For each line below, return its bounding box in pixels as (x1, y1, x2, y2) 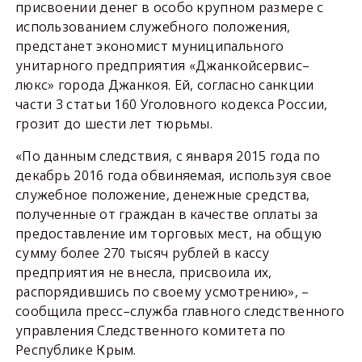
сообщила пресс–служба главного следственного (15, 302, 345, 320)
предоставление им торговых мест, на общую (15, 225, 322, 242)
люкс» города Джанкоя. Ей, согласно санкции (15, 76, 314, 94)
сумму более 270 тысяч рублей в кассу (15, 244, 270, 262)
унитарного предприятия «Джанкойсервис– (15, 57, 310, 74)
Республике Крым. (15, 341, 137, 359)
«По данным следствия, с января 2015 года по (15, 147, 320, 165)
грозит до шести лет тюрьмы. (15, 115, 213, 133)
